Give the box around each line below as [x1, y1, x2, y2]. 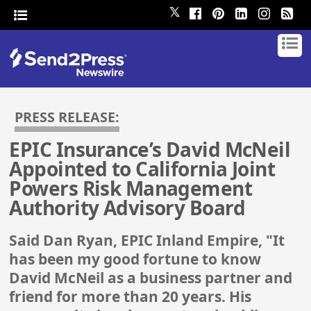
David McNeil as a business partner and [9, 268, 293, 288]
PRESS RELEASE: [15, 108, 120, 126]
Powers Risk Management [9, 175, 253, 202]
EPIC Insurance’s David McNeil [9, 136, 291, 163]
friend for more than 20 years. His [9, 287, 252, 307]
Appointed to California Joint [9, 155, 276, 183]
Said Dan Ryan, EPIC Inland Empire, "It [9, 230, 285, 251]
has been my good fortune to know [9, 249, 262, 269]
